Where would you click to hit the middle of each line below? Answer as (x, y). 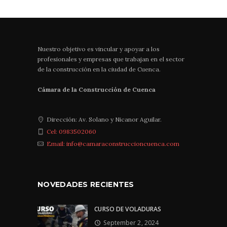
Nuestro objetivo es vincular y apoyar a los (99, 49)
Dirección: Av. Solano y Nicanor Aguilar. (104, 120)
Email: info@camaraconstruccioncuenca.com (113, 144)
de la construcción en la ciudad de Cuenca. (99, 69)
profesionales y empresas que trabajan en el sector (111, 59)
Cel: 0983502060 (71, 132)
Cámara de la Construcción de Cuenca (97, 90)
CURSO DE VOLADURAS (128, 209)
